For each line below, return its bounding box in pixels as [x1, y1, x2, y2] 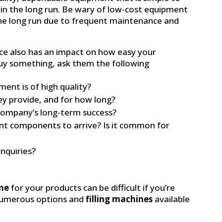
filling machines [86, 193, 153, 205]
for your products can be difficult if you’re [11, 181, 175, 193]
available [155, 193, 190, 205]
